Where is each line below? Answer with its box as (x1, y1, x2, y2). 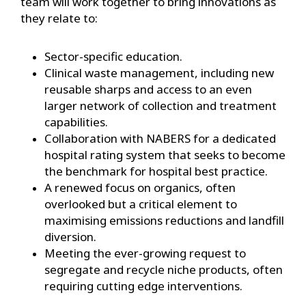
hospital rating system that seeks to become (44, 147, 286, 163)
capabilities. (44, 114, 108, 130)
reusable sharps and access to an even (44, 81, 252, 98)
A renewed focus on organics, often (44, 180, 236, 196)
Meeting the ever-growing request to (44, 245, 246, 262)
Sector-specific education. (44, 48, 185, 65)
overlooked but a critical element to (44, 196, 237, 212)
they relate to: (20, 10, 98, 27)
